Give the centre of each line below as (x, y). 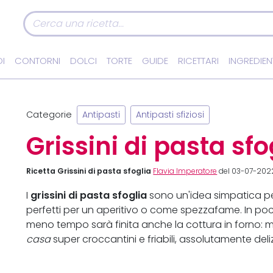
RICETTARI (198, 61)
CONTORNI (37, 61)
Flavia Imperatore (185, 172)
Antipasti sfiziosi (170, 115)
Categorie (49, 114)
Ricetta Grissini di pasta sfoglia (89, 171)
